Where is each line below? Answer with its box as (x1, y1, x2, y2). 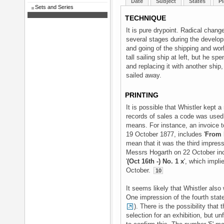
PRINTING (125, 91, 158, 99)
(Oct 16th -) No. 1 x (127, 157, 184, 165)
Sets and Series (35, 4, 73, 10)
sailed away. (126, 71, 161, 79)
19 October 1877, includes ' (126, 130, 205, 138)
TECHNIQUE (125, 14, 166, 22)
